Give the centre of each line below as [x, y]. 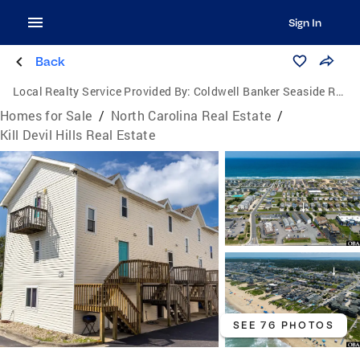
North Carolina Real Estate [191, 115]
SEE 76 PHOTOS [283, 325]
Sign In [305, 22]
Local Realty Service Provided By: [102, 91]
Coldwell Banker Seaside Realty [264, 91]
